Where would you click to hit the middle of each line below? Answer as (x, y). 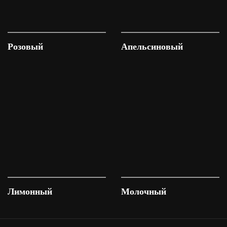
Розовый (25, 47)
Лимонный (30, 192)
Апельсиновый (152, 47)
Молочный (144, 192)
